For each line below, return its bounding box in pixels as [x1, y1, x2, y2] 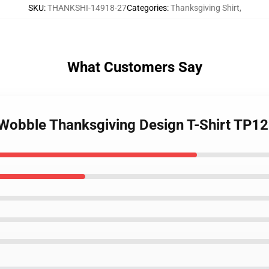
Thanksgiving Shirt [170, 3, 240, 13]
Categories [126, 3, 167, 13]
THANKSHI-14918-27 [47, 3, 127, 13]
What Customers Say [67, 59, 202, 76]
